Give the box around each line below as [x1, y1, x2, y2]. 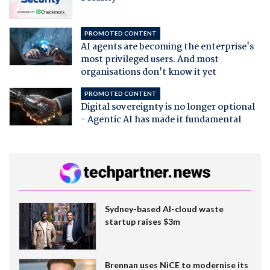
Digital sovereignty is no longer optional [80, 99, 255, 115]
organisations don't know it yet [80, 64, 216, 80]
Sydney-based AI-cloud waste [104, 204, 224, 215]
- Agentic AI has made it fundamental [80, 112, 241, 127]
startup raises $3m [104, 216, 180, 227]
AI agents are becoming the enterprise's [80, 39, 254, 54]
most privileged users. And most [80, 52, 219, 67]
